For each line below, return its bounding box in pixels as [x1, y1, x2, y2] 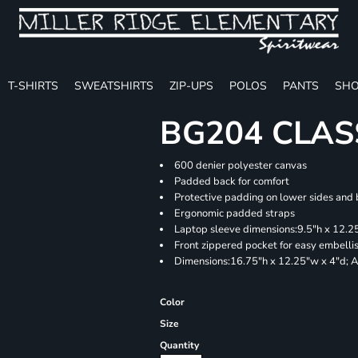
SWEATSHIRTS [74, 78, 153, 93]
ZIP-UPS [169, 78, 213, 93]
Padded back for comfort [174, 174, 290, 189]
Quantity [160, 339, 200, 352]
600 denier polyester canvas [174, 158, 308, 173]
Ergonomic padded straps [174, 206, 296, 221]
